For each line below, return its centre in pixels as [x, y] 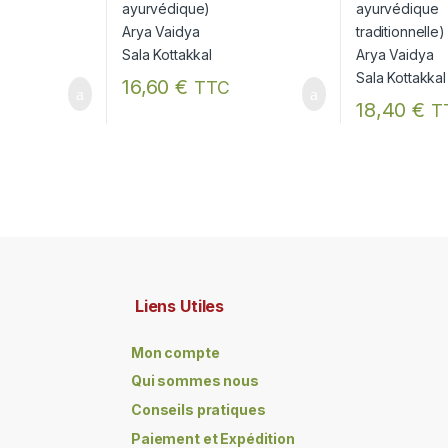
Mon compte [175, 352]
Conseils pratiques [198, 409]
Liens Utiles [178, 306]
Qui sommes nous [195, 381]
